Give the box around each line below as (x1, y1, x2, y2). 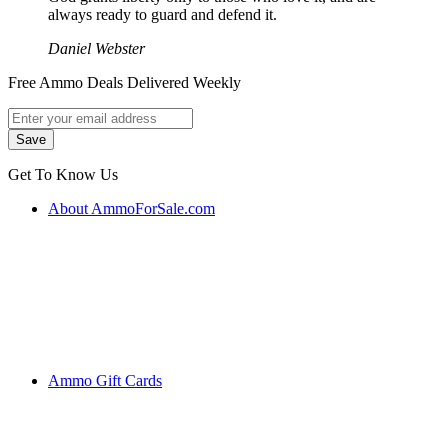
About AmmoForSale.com (48, 200, 215, 218)
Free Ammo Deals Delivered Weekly (8, 74, 241, 92)
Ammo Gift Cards (48, 372, 162, 390)
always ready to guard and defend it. (48, 6, 277, 24)
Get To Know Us (8, 166, 118, 184)
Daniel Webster (48, 40, 145, 58)
